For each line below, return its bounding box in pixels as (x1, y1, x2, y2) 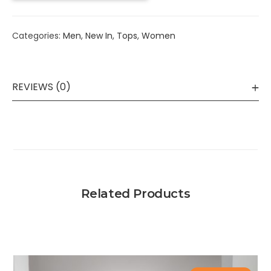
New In (85, 29, 113, 42)
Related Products (80, 186, 191, 201)
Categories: (12, 29, 63, 42)
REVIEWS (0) (12, 79, 71, 94)
